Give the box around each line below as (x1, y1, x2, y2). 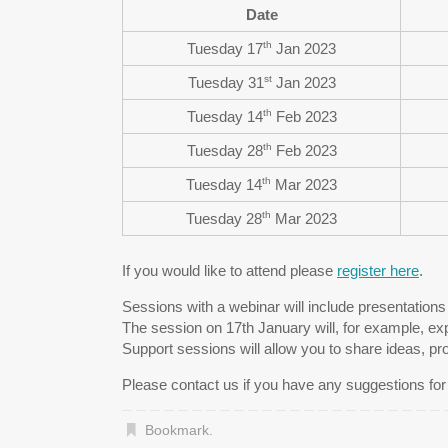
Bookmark (144, 422, 209, 438)
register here (337, 261, 419, 279)
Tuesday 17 (187, 39, 263, 57)
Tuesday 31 (187, 73, 264, 91)
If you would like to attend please (122, 261, 337, 279)
